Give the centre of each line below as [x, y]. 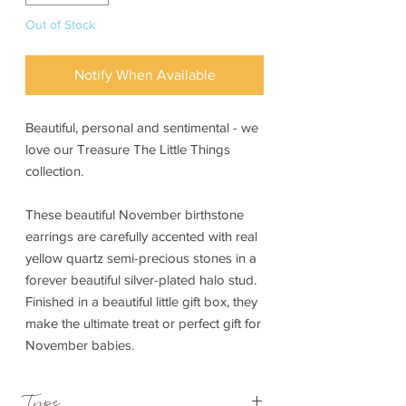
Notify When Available [145, 75]
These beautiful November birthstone [135, 215]
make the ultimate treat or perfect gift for [143, 324]
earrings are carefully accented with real [141, 237]
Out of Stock [60, 25]
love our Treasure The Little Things [128, 150]
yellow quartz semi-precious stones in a [141, 258]
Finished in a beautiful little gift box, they [141, 302]
